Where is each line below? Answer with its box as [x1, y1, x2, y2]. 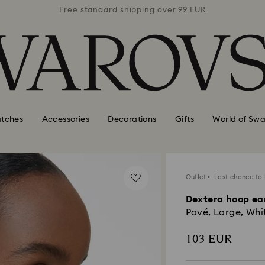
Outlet [185, 174, 206, 180]
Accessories [41, 115, 89, 124]
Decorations [108, 115, 157, 124]
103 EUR [185, 231, 232, 247]
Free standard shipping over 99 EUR [59, 6, 206, 14]
